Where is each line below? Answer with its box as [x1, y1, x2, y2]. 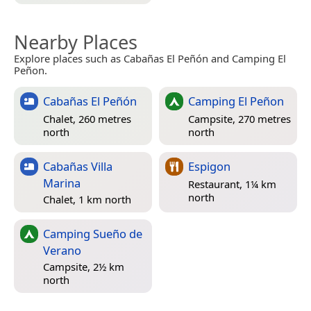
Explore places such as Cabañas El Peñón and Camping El [14, 51, 286, 65]
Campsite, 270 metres [188, 112, 291, 126]
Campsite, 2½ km [43, 259, 124, 274]
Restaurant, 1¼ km [188, 177, 276, 192]
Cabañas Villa [43, 158, 112, 174]
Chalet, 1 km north [43, 192, 131, 206]
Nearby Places [14, 28, 137, 55]
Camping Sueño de [43, 225, 142, 242]
